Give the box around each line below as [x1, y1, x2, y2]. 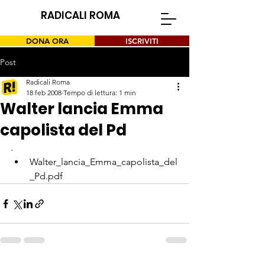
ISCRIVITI [125, 36, 159, 46]
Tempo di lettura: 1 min [63, 88, 136, 97]
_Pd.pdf [30, 170, 63, 182]
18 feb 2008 [26, 88, 62, 97]
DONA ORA [26, 36, 69, 46]
